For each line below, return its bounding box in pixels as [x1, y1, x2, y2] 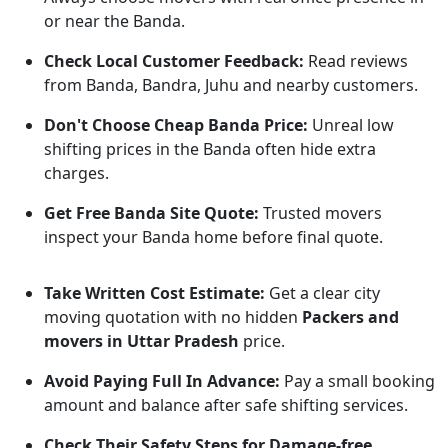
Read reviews [304, 50, 408, 72]
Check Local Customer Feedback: [44, 50, 304, 72]
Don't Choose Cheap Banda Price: [44, 114, 308, 136]
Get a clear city [265, 282, 380, 304]
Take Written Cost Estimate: [44, 282, 265, 304]
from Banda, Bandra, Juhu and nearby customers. [44, 74, 418, 96]
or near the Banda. [44, 10, 185, 32]
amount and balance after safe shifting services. [44, 394, 408, 416]
